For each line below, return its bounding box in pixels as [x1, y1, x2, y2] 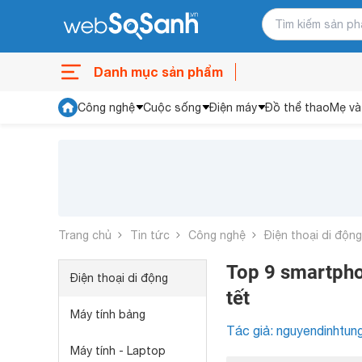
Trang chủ [58, 228, 112, 242]
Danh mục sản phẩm [94, 64, 223, 79]
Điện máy [209, 101, 257, 114]
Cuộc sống [143, 101, 201, 114]
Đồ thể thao [265, 101, 330, 114]
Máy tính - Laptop [70, 344, 166, 357]
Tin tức [130, 228, 170, 242]
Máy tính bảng [70, 308, 145, 321]
